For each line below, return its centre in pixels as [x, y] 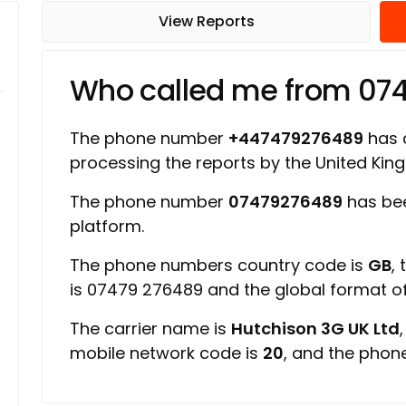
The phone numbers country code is [219, 265]
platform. [107, 226]
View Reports [206, 21]
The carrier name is [150, 329]
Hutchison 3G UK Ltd [315, 329]
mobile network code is [166, 353]
